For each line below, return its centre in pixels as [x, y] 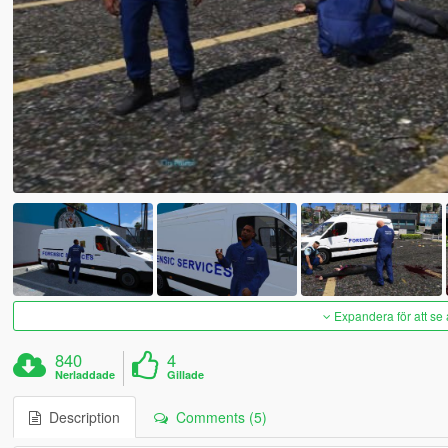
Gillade [186, 375]
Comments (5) [217, 417]
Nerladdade [85, 375]
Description [80, 417]
